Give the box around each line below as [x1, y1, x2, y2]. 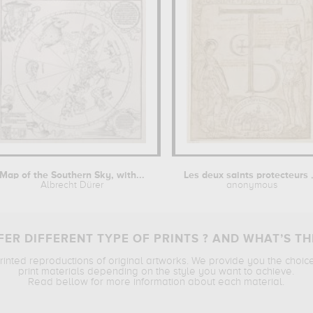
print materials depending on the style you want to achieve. [17, 266, 294, 277]
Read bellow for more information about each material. [27, 277, 284, 287]
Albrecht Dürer [40, 180, 103, 190]
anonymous [226, 180, 277, 190]
